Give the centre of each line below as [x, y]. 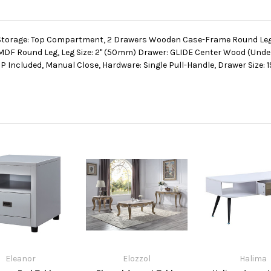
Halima [253, 258]
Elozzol [137, 258]
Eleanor [21, 258]
